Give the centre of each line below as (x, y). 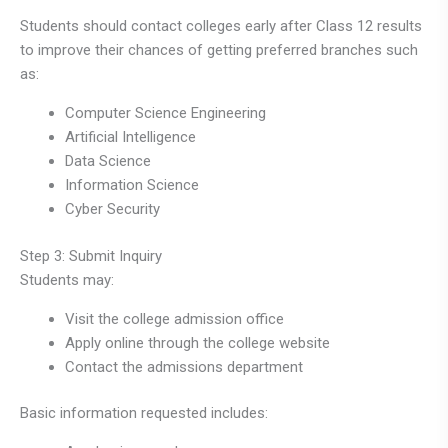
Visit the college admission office (174, 318)
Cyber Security (112, 209)
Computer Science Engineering (165, 113)
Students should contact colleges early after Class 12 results (221, 26)
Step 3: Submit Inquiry (91, 255)
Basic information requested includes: (144, 413)
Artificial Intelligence (130, 137)
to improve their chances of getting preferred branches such (219, 50)
